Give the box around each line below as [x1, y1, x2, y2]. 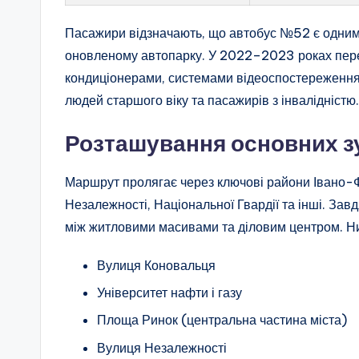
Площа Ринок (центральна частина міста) [97, 312, 347, 329]
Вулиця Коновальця [97, 256, 216, 273]
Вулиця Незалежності [97, 339, 227, 356]
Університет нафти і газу [97, 284, 242, 301]
